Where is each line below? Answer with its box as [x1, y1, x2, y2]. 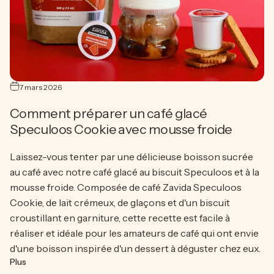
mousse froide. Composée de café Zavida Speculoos [9, 181, 242, 194]
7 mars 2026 [19, 83, 62, 92]
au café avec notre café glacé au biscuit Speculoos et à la [9, 166, 259, 179]
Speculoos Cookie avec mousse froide [9, 121, 232, 138]
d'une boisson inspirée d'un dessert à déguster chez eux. [9, 242, 261, 255]
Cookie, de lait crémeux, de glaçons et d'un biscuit [9, 196, 230, 209]
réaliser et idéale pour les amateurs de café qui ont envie [9, 227, 259, 240]
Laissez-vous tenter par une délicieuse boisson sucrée [9, 150, 253, 163]
